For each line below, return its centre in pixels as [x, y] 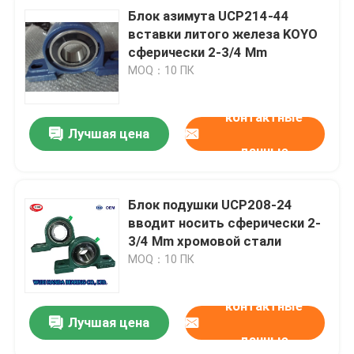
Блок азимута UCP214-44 [209, 15]
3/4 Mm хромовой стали [205, 241]
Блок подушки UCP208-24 [211, 204]
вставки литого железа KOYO [223, 34]
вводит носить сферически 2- [225, 222]
